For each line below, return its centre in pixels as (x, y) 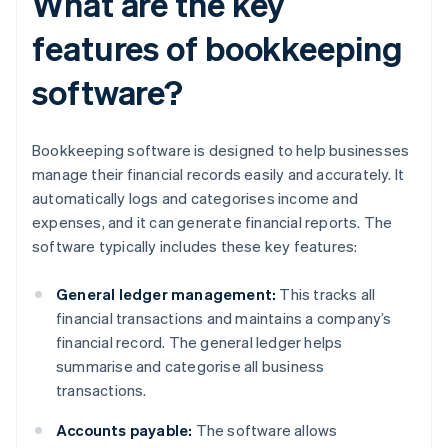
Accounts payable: (124, 430)
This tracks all (326, 294)
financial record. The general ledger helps (199, 342)
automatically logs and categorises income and (195, 198)
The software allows (265, 430)
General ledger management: (166, 294)
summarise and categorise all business (190, 366)
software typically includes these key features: (195, 246)
